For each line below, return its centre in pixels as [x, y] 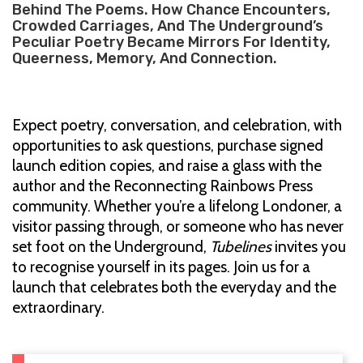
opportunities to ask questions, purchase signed [168, 145]
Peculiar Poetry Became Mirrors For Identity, [171, 42]
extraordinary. [58, 307]
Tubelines [241, 246]
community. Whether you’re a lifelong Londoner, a [177, 206]
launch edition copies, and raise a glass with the [167, 165]
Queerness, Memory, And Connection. [145, 58]
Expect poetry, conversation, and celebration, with [177, 125]
